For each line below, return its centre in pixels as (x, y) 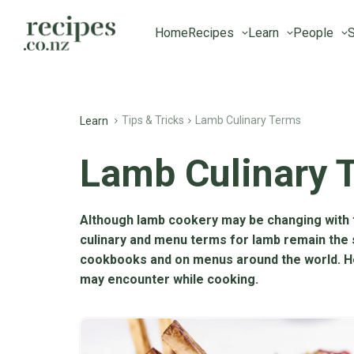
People (313, 32)
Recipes (211, 32)
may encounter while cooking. (169, 279)
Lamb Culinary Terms (248, 120)
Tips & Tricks (153, 120)
